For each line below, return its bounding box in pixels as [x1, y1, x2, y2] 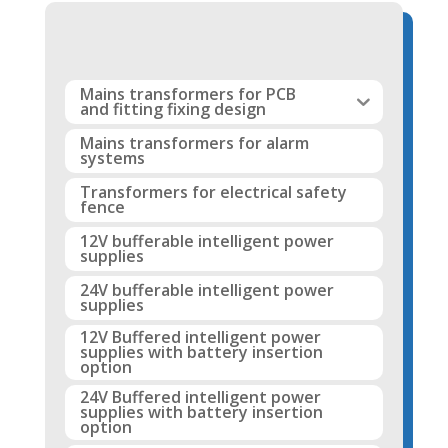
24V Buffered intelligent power [79, 385, 321, 408]
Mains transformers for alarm [79, 131, 309, 154]
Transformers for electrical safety [79, 180, 347, 203]
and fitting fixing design [79, 97, 266, 120]
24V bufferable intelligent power [79, 278, 334, 301]
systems [79, 146, 145, 169]
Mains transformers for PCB [79, 82, 296, 105]
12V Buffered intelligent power [79, 325, 321, 348]
